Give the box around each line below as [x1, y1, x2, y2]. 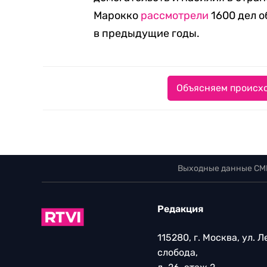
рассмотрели [141, 9, 209, 22]
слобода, [157, 247, 198, 258]
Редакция [157, 203, 203, 215]
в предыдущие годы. [94, 27, 200, 40]
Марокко [94, 9, 141, 22]
